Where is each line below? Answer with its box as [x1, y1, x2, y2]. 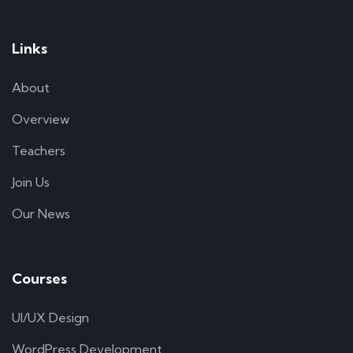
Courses [12, 269, 67, 288]
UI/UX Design [12, 310, 89, 325]
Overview [12, 111, 69, 127]
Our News [12, 206, 70, 221]
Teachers [12, 143, 65, 158]
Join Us [12, 174, 50, 190]
